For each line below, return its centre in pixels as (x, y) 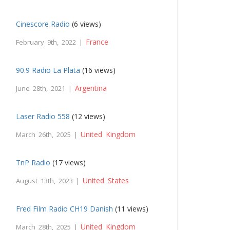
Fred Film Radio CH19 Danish (65, 209)
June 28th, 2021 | (46, 89)
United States (106, 181)
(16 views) (98, 70)
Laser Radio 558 (43, 117)
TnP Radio (33, 163)
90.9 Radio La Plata (48, 70)
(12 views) (88, 117)
